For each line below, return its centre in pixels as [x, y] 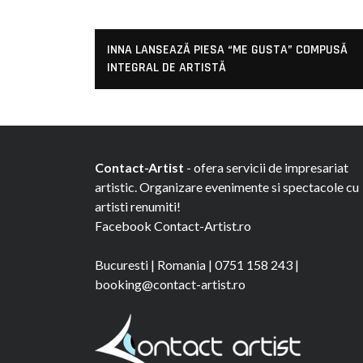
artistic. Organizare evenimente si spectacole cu [227, 186]
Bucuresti [122, 264]
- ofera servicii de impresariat [266, 167]
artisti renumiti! [138, 206]
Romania [181, 264]
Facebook [123, 225]
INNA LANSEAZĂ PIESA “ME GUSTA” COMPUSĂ [227, 49]
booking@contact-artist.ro [170, 284]
